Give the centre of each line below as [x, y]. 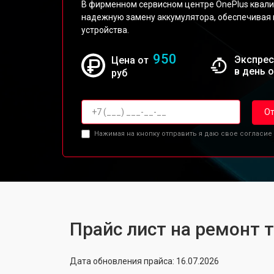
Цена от [131, 60]
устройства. [105, 30]
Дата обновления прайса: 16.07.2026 [144, 261]
